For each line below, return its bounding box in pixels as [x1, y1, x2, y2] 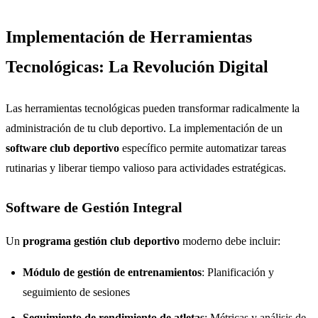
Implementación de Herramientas [6, 27, 252, 46]
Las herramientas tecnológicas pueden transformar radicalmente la [6, 102, 300, 114]
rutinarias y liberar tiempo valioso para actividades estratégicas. [6, 161, 286, 174]
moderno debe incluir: [180, 234, 280, 247]
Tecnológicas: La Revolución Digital [6, 57, 268, 76]
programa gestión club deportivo [23, 234, 180, 247]
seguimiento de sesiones [23, 285, 130, 298]
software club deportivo [6, 141, 119, 154]
